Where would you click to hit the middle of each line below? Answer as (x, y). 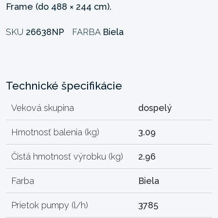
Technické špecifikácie (64, 85)
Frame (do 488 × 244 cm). (59, 6)
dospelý (155, 108)
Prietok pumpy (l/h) (50, 205)
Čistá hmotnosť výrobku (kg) (67, 156)
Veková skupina (43, 108)
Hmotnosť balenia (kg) (55, 132)
